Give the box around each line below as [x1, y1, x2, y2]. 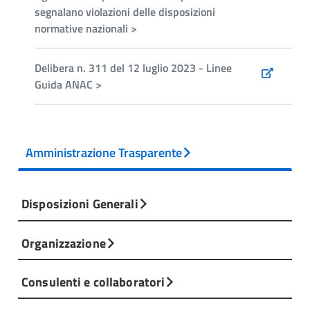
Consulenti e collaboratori [21, 271, 165, 291]
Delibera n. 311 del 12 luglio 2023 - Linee [35, 60, 232, 76]
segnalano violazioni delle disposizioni [35, 3, 215, 20]
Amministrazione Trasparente [26, 143, 182, 162]
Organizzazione [21, 232, 106, 253]
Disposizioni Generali [21, 194, 138, 214]
